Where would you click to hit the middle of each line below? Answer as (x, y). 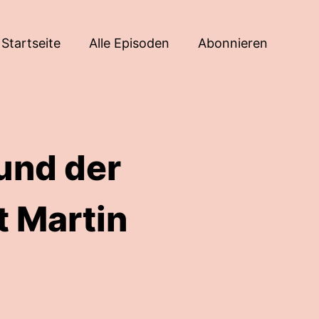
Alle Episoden (129, 43)
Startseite (31, 43)
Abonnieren (233, 43)
